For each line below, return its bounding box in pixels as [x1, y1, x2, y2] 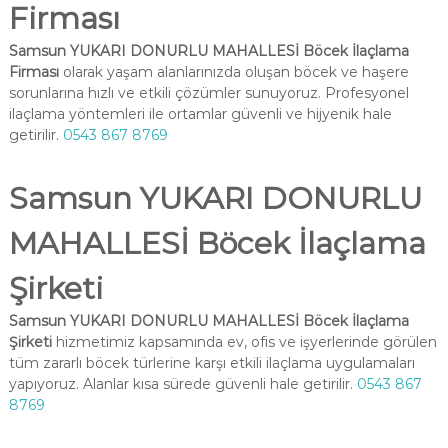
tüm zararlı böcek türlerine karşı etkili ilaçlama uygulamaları [8, 354, 415, 372]
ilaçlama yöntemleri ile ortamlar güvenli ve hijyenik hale [8, 105, 392, 123]
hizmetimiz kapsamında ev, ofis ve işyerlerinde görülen [51, 333, 437, 351]
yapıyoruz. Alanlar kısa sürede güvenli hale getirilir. [8, 375, 357, 393]
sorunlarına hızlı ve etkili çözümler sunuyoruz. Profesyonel [8, 84, 409, 102]
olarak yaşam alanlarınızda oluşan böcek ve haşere [58, 63, 409, 81]
